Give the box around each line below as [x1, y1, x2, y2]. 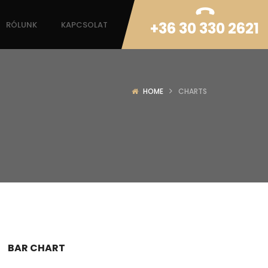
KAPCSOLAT [61, 19, 108, 31]
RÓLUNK [6, 19, 37, 31]
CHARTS [178, 86, 207, 96]
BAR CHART [8, 241, 65, 255]
